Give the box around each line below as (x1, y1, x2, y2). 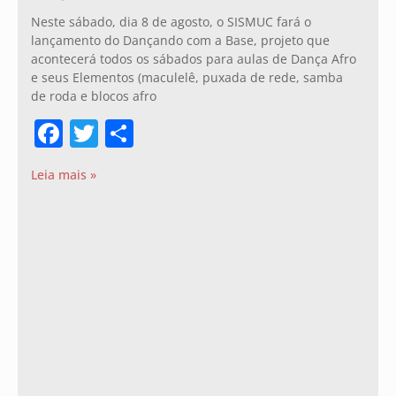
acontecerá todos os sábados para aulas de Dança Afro (31, 49, 356, 67)
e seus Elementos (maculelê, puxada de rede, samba (31, 68, 343, 86)
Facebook (63, 117, 188, 149)
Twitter (98, 117, 182, 149)
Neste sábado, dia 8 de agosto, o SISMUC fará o (31, 12, 311, 30)
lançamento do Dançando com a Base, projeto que (31, 31, 330, 49)
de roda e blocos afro (31, 87, 156, 104)
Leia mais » (31, 165, 96, 183)
